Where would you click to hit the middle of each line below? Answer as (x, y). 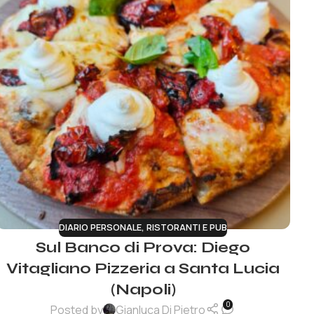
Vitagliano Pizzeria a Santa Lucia (143, 269)
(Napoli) (143, 290)
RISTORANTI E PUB (187, 227)
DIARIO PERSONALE (100, 227)
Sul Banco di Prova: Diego (143, 248)
